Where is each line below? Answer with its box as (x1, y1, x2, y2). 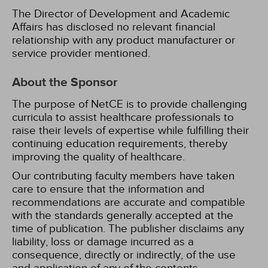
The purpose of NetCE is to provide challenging (12, 98, 247, 111)
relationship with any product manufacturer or (12, 33, 235, 47)
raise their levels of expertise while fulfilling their (12, 124, 249, 137)
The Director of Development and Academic (12, 7, 230, 20)
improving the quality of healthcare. (12, 150, 185, 163)
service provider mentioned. (12, 47, 150, 60)
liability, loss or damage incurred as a (12, 235, 194, 248)
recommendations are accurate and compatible (12, 196, 245, 209)
